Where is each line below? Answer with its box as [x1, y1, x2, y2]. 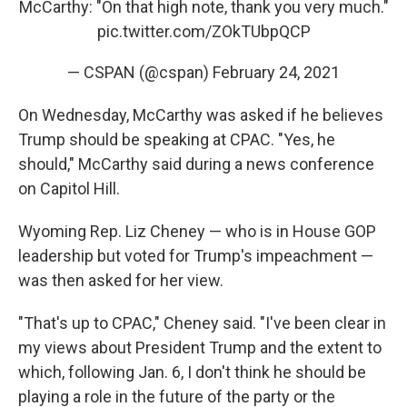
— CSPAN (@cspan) [67, 62, 213, 82]
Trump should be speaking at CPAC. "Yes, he [18, 129, 335, 149]
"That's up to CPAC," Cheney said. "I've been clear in [18, 313, 386, 333]
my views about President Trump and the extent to [18, 337, 382, 357]
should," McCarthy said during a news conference [18, 154, 374, 174]
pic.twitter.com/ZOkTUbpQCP [96, 21, 311, 41]
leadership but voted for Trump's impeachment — [18, 245, 373, 265]
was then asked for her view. [18, 270, 223, 290]
